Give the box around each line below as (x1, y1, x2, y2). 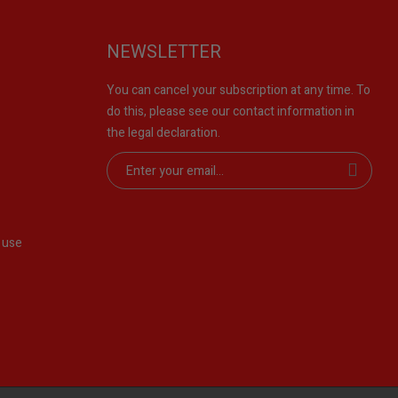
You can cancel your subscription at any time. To (106, 81, 370, 100)
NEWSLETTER (106, 39, 221, 66)
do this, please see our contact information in (106, 102, 354, 122)
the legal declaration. (106, 123, 220, 143)
